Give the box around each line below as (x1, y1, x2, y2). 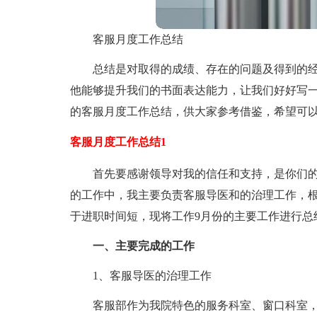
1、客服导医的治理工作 (92, 270, 212, 282)
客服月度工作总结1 (69, 136, 166, 148)
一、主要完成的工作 (92, 240, 195, 252)
